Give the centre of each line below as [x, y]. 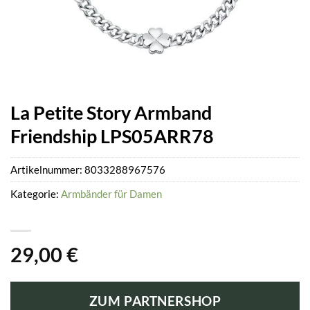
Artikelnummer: [47, 170]
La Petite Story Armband [111, 112]
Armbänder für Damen [111, 194]
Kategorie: [36, 194]
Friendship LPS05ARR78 [112, 136]
